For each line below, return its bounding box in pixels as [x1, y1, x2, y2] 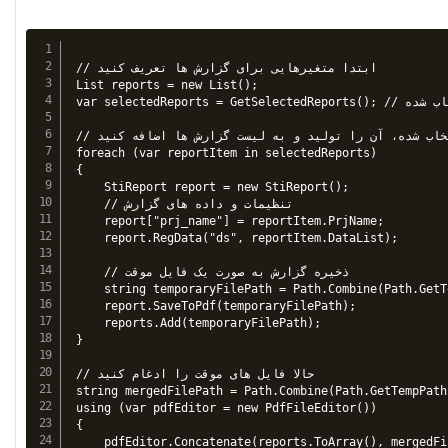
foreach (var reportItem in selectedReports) [76, 145, 378, 160]
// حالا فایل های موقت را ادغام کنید [76, 366, 98, 381]
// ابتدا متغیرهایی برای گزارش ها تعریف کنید [76, 60, 98, 75]
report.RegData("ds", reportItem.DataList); [76, 230, 399, 245]
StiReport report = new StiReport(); [76, 179, 350, 194]
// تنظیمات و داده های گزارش [76, 196, 126, 211]
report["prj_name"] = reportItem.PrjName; [76, 213, 385, 228]
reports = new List [104, 77, 238, 92]
